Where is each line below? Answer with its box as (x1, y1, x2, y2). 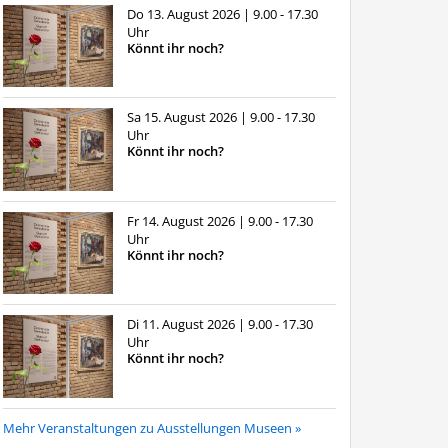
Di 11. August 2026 (126, 315, 238, 334)
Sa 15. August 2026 (126, 108, 240, 127)
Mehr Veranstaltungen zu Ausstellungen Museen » (2, 418, 301, 437)
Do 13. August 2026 (126, 4, 243, 23)
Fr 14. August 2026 (126, 211, 238, 230)
